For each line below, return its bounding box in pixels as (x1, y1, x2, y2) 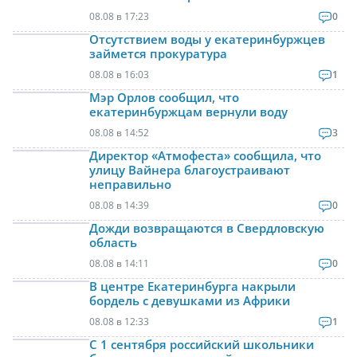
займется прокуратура (89, 45, 227, 61)
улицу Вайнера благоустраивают (89, 161, 290, 178)
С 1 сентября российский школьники (89, 335, 314, 352)
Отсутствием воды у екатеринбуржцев (89, 30, 325, 47)
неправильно (89, 175, 171, 192)
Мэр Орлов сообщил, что (89, 88, 239, 105)
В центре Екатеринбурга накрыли (89, 277, 296, 294)
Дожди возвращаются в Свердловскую (89, 219, 324, 236)
